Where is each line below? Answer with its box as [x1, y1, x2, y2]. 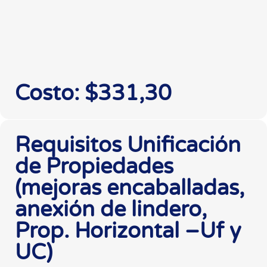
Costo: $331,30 [15, 80, 172, 106]
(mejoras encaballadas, [15, 175, 244, 201]
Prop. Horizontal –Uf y [15, 218, 241, 244]
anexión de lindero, [15, 196, 207, 222]
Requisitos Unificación [15, 132, 241, 158]
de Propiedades [15, 153, 173, 179]
